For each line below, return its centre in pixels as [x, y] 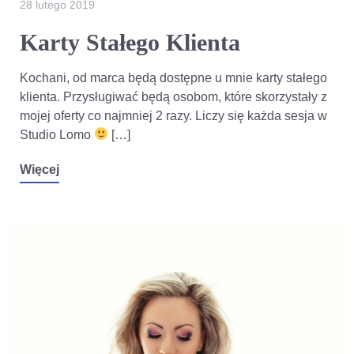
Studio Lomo [57, 134]
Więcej [40, 169]
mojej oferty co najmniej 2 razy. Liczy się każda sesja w [173, 115]
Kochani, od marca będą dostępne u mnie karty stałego [173, 77]
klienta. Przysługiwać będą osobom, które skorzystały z [173, 96]
